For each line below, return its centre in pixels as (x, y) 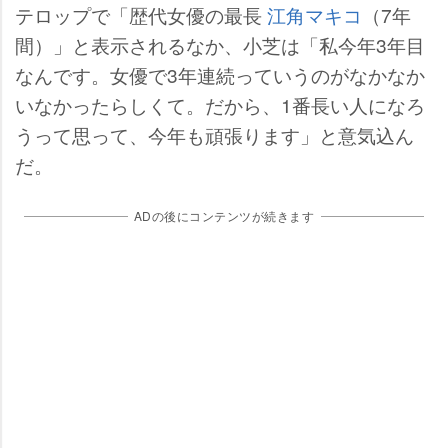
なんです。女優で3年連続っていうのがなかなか (220, 74)
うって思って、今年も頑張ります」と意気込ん (214, 134)
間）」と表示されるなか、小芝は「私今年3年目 (220, 44)
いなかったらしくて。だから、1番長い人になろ (220, 104)
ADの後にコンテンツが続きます (224, 215)
